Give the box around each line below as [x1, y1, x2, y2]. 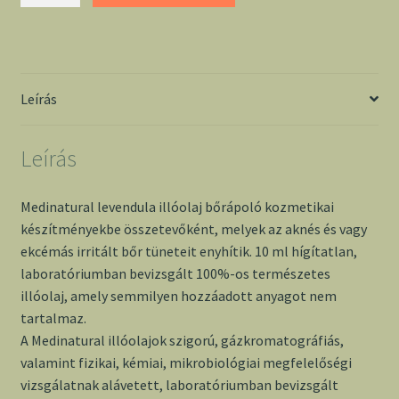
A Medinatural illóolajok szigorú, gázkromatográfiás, [20, 331, 344, 350]
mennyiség [19, 34, 86, 53]
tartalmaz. [20, 309, 86, 328]
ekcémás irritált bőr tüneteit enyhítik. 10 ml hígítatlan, [20, 242, 357, 261]
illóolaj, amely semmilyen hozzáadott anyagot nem [20, 287, 337, 305]
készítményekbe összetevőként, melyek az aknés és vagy [20, 220, 367, 239]
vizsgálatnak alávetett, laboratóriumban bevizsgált [20, 376, 338, 395]
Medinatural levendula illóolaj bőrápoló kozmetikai [20, 198, 334, 216]
